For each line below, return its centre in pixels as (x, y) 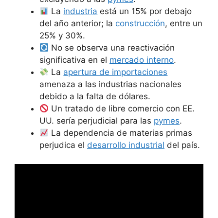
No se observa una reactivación (112, 48)
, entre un (184, 24)
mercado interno (142, 60)
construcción (140, 24)
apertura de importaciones (116, 72)
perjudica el (63, 145)
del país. (182, 145)
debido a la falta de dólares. (95, 97)
